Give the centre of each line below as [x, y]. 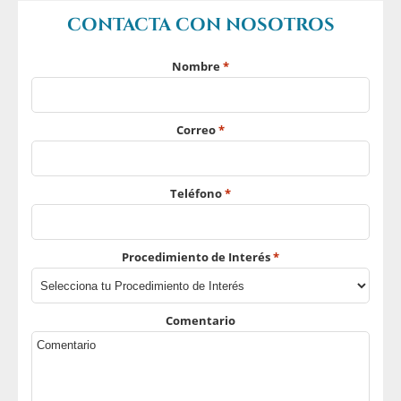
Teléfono [196, 194]
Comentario [200, 321]
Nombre [196, 67]
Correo [196, 130]
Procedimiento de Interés [196, 257]
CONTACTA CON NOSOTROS [200, 26]
